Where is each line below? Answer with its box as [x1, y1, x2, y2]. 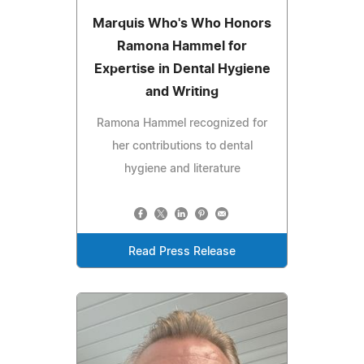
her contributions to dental [111, 140, 253, 152]
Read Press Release [128, 245, 236, 258]
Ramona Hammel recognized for [97, 117, 267, 129]
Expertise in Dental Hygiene [93, 62, 271, 76]
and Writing [145, 84, 219, 98]
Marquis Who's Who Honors [93, 16, 271, 30]
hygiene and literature [123, 162, 240, 175]
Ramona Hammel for [117, 39, 247, 53]
